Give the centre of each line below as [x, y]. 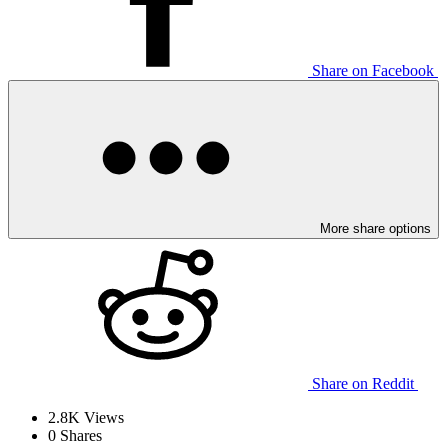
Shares [79, 436]
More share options [375, 229]
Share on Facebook [373, 71]
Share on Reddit [363, 384]
